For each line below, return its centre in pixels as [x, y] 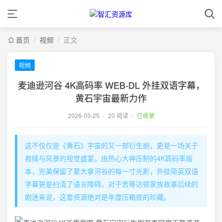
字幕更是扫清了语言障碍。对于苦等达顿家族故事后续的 [111, 184]
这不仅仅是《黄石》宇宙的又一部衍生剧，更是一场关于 [111, 145]
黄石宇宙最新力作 [111, 98]
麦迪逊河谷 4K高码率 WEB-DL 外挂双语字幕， [111, 85]
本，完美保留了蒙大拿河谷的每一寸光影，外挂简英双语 [111, 171]
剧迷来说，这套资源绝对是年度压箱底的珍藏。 [98, 197]
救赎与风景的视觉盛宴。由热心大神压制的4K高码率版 [109, 158]
